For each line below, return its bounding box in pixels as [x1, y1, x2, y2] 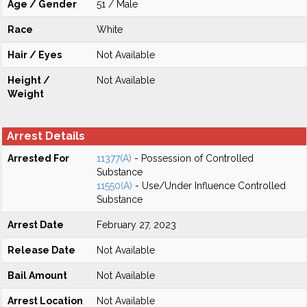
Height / [8, 75, 50, 86]
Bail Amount [8, 270, 67, 281]
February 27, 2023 [97, 219, 176, 230]
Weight [8, 88, 44, 99]
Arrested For [8, 153, 69, 164]
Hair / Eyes [8, 49, 62, 60]
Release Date [8, 245, 75, 256]
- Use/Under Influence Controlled [132, 180, 286, 191]
